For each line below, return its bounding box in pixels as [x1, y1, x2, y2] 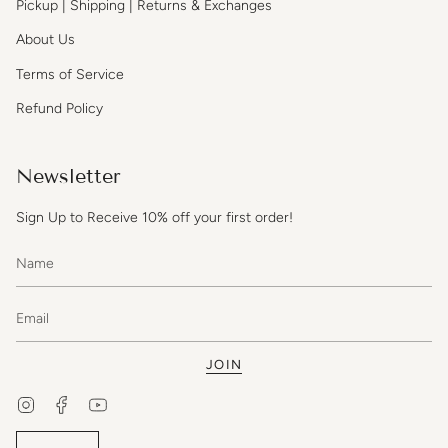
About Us [16, 31, 75, 49]
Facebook [71, 394, 133, 411]
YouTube [107, 394, 161, 411]
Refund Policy [16, 100, 103, 118]
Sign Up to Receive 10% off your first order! [16, 208, 293, 226]
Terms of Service [16, 65, 124, 83]
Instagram [35, 394, 98, 411]
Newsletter [16, 164, 121, 189]
